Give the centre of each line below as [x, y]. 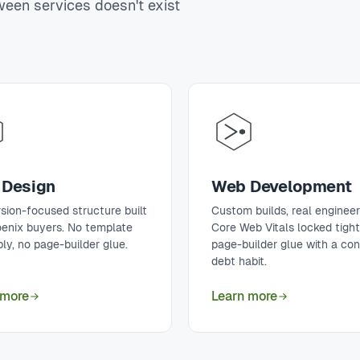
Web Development [282, 186]
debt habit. [239, 261]
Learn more [244, 296]
